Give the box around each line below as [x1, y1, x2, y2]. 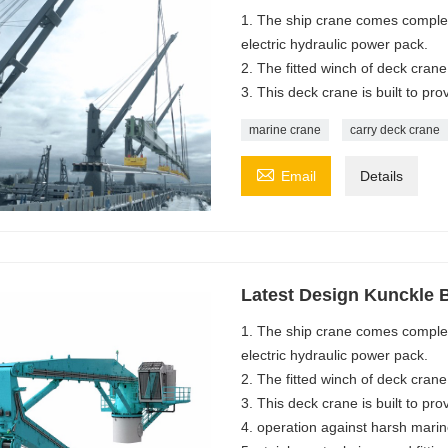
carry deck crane [349, 123, 440, 138]
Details [359, 168, 403, 185]
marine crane [248, 123, 321, 138]
